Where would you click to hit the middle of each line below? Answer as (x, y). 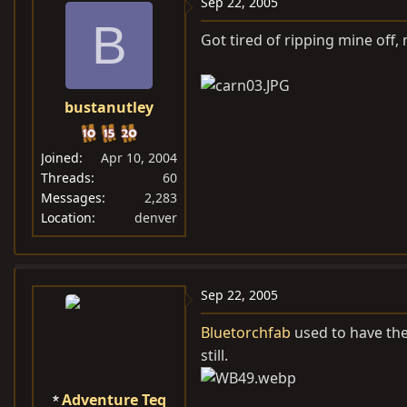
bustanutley (109, 107)
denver (156, 218)
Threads (66, 178)
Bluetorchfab (246, 333)
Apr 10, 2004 (139, 158)
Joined (60, 158)
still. (214, 355)
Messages (71, 198)
